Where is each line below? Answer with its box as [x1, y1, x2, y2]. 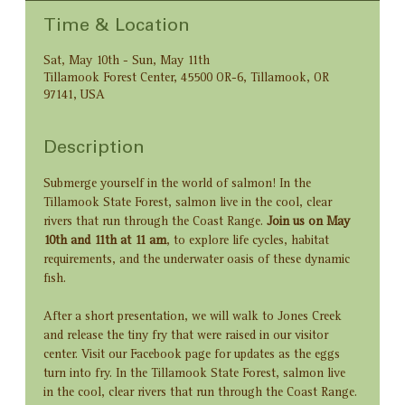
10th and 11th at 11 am [43, 235, 167, 249]
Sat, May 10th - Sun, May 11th [43, 55, 211, 69]
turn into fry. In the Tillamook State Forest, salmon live [43, 368, 350, 381]
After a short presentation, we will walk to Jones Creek [43, 311, 346, 325]
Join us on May [267, 216, 354, 230]
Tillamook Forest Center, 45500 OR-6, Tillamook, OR [43, 72, 330, 86]
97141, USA [43, 89, 106, 103]
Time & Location [43, 18, 191, 37]
